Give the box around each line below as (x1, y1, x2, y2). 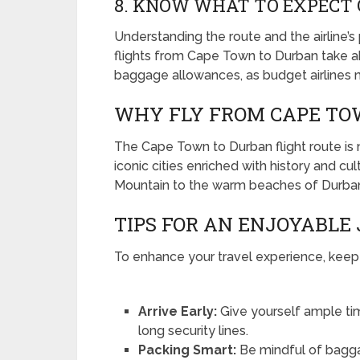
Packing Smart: (138, 342, 237, 358)
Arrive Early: (138, 304, 218, 319)
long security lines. (138, 323, 249, 338)
